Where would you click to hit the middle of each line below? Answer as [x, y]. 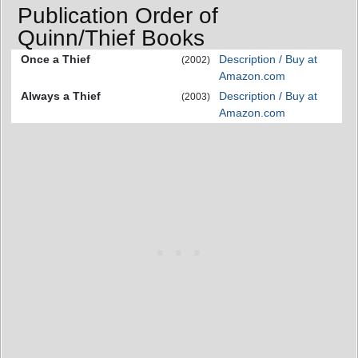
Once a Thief [56, 60]
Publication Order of [118, 16]
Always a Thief [61, 96]
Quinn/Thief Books [111, 38]
